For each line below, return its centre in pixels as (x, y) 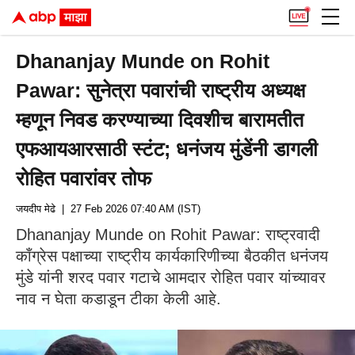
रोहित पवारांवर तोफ (84, 178)
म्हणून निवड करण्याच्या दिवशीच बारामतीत (160, 120)
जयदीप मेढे (36, 209)
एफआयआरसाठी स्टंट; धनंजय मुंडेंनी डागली (167, 149)
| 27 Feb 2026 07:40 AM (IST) (128, 209)
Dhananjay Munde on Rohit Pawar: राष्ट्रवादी (168, 235)
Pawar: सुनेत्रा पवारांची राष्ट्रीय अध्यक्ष (161, 90)
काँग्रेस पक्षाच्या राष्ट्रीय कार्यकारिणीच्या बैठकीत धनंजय (172, 256)
